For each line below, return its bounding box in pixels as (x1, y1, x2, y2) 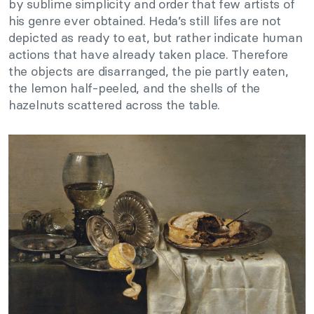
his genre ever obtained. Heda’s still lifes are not (8, 13, 281, 29)
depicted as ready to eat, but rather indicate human (8, 29, 303, 46)
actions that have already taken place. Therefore (8, 46, 289, 63)
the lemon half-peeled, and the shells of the (8, 80, 261, 97)
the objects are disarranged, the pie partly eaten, (8, 63, 289, 80)
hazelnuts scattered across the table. (8, 97, 221, 114)
